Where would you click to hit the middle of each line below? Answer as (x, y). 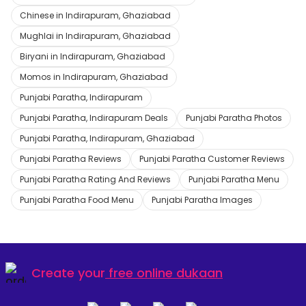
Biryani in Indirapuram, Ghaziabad (93, 56)
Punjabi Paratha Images (202, 200)
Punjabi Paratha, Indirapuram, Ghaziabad (107, 138)
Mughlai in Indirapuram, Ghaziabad (95, 36)
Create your (68, 273)
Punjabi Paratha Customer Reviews (212, 159)
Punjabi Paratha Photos (234, 118)
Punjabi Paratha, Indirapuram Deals (94, 118)
